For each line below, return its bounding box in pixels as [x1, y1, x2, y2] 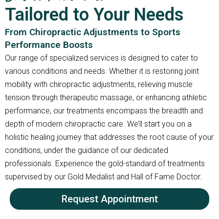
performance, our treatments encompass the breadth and [5, 106, 203, 116]
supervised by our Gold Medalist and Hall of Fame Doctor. [5, 172, 202, 182]
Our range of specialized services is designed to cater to [5, 53, 198, 63]
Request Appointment [61, 193, 158, 205]
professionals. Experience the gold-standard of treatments [5, 159, 205, 169]
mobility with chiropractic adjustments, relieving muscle [5, 80, 193, 89]
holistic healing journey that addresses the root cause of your [5, 132, 214, 142]
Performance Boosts [5, 39, 93, 51]
